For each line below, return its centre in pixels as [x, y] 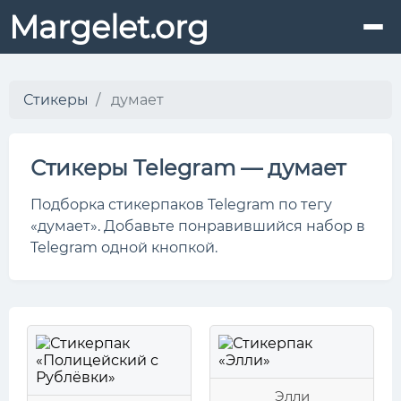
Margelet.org [109, 27]
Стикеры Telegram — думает [188, 168]
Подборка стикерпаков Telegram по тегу [181, 205]
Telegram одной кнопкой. [124, 247]
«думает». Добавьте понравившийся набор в [198, 226]
